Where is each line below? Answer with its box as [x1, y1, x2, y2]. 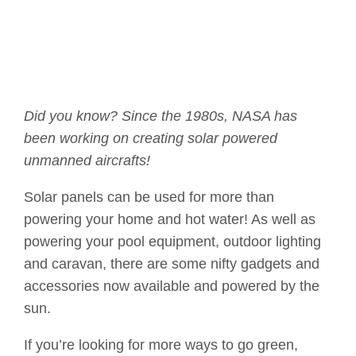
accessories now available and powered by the [24, 277, 319, 294]
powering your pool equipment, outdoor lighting [24, 233, 321, 250]
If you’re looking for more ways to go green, [24, 336, 298, 353]
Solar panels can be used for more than [24, 188, 274, 205]
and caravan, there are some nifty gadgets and [24, 255, 319, 272]
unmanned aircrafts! [24, 152, 150, 168]
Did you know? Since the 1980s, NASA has [24, 107, 297, 124]
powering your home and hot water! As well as [24, 211, 315, 227]
